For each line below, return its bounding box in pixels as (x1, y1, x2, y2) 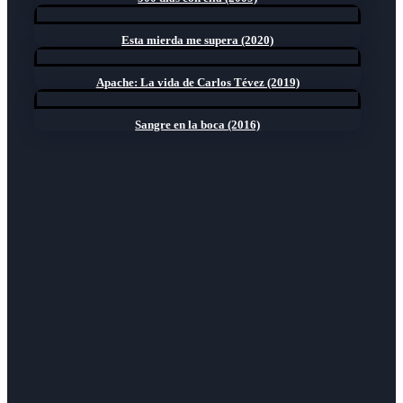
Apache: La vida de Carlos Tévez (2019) (95, 76, 300, 90)
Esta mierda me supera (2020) (121, 33, 274, 48)
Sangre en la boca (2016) (135, 118, 261, 132)
